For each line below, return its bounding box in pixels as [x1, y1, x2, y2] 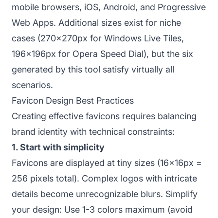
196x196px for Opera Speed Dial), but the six [12, 48, 193, 59]
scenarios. [12, 79, 53, 90]
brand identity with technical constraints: [12, 126, 175, 137]
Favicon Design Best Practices [12, 95, 134, 106]
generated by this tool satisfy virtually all [12, 64, 174, 74]
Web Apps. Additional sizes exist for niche [12, 17, 181, 28]
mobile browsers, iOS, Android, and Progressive [12, 1, 206, 12]
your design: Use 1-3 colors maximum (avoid [12, 204, 193, 215]
